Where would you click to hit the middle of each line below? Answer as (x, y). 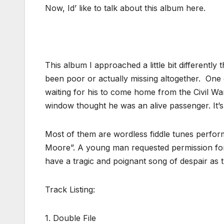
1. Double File (70, 218)
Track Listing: (70, 189)
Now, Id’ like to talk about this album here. (125, 8)
